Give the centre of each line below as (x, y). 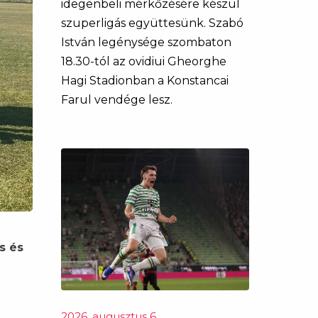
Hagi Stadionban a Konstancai (145, 81)
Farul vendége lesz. (117, 100)
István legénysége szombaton (146, 42)
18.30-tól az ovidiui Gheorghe (144, 61)
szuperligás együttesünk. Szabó (152, 23)
